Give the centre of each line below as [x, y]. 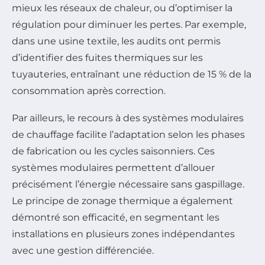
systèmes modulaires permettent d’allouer [113, 168]
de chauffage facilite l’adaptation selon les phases [128, 135]
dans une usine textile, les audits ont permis [116, 41]
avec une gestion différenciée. [83, 251]
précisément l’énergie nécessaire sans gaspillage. [128, 185]
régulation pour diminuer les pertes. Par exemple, [129, 25]
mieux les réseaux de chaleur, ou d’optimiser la [122, 8]
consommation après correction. [89, 91]
